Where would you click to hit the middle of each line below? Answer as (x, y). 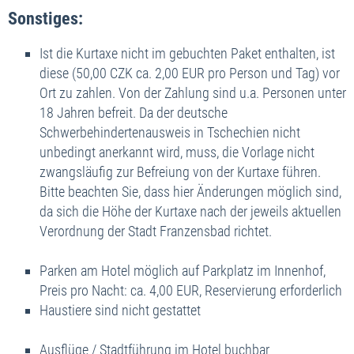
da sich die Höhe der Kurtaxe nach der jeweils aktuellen (190, 211)
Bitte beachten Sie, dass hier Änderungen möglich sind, (190, 191)
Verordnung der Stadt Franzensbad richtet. (156, 231)
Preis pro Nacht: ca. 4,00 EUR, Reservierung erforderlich (191, 290)
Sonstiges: (45, 18)
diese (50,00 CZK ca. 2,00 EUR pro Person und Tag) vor (190, 73)
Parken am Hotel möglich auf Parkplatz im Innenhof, (183, 270)
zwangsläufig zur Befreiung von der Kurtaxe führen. (180, 171)
